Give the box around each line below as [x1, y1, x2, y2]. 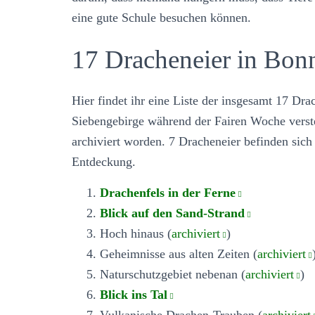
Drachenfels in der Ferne [100, 185, 236, 200]
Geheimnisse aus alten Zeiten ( [100, 246, 257, 261]
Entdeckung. [72, 154, 136, 169]
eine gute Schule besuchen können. [72, 10, 251, 25]
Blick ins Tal [100, 287, 167, 302]
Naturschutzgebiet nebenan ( [100, 266, 245, 281]
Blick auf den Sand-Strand [100, 205, 245, 220]
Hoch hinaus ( [100, 226, 172, 240]
